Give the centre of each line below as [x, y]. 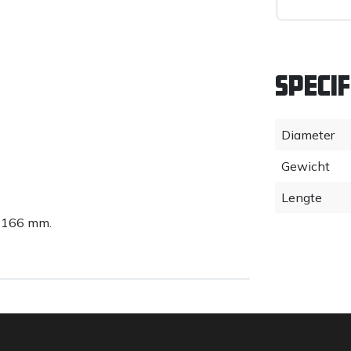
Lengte [302, 197]
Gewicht [306, 166]
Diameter [308, 134]
